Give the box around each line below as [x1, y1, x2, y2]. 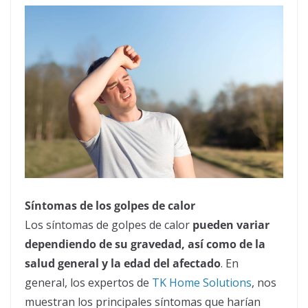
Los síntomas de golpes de [25, 217, 164, 232]
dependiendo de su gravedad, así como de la [25, 236, 265, 252]
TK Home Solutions [152, 274, 252, 290]
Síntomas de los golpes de [25, 197, 168, 213]
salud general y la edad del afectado [25, 255, 221, 271]
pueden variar [192, 217, 269, 232]
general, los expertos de [25, 274, 152, 290]
